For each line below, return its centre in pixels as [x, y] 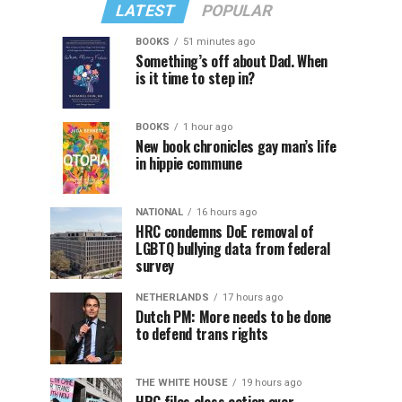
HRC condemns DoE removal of [225, 232]
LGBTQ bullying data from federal [233, 249]
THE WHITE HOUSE [182, 383]
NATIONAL [159, 212]
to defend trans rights [202, 334]
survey [155, 266]
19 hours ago [271, 383]
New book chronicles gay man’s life [236, 146]
